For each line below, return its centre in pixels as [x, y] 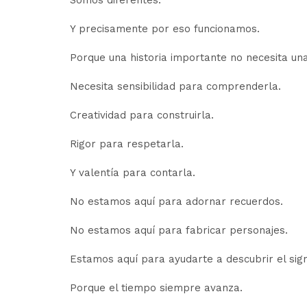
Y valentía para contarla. [133, 173]
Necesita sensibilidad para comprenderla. [175, 86]
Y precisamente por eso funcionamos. [165, 29]
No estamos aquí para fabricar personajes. [179, 230]
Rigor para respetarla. [127, 144]
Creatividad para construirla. [142, 115]
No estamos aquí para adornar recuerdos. [176, 201]
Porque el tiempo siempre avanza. [156, 288]
